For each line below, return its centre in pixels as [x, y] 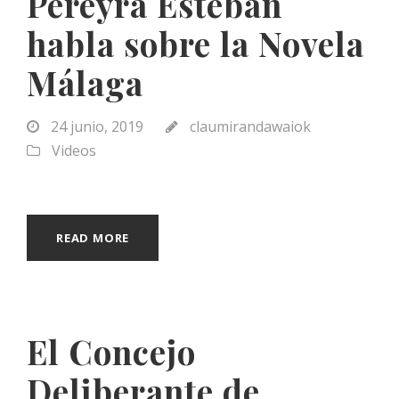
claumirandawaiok [250, 126]
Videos [74, 150]
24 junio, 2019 [97, 126]
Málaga [85, 82]
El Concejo [111, 351]
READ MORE [93, 237]
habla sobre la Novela [195, 43]
